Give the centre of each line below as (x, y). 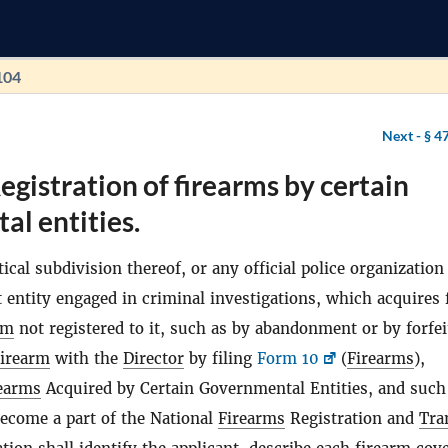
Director (153, 358)
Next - (403, 135)
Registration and (352, 418)
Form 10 (288, 358)
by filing (220, 358)
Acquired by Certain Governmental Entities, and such (243, 388)
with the (86, 358)
